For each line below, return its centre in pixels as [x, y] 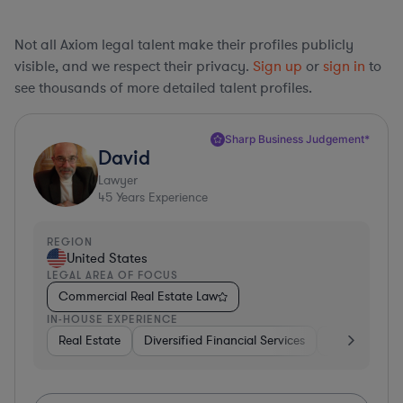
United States [107, 258]
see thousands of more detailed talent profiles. [163, 88]
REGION [70, 241]
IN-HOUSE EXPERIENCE [112, 318]
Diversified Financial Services [224, 340]
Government [364, 340]
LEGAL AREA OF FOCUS [112, 274]
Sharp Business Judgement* [297, 139]
